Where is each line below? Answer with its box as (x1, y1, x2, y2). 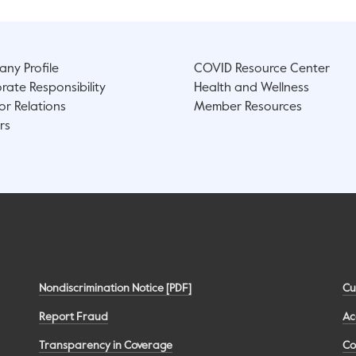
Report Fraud (39, 311, 109, 323)
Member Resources (194, 101, 302, 114)
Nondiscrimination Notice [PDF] (39, 283, 192, 295)
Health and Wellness (194, 82, 309, 95)
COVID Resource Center (194, 63, 330, 76)
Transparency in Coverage (39, 340, 173, 352)
